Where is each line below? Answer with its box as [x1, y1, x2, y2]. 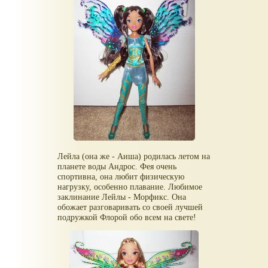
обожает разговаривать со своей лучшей [57, 202, 203, 212]
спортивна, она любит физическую [57, 172, 185, 182]
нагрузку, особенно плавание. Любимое [57, 182, 203, 192]
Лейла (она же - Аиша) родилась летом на [57, 151, 211, 162]
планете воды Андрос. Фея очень [57, 162, 177, 172]
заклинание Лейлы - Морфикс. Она [57, 192, 187, 202]
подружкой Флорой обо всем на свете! [57, 212, 197, 223]
